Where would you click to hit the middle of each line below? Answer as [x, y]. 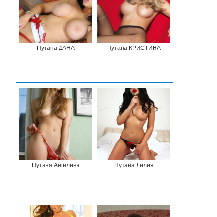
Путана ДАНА [56, 48]
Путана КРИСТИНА [134, 48]
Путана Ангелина [56, 165]
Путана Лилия [134, 165]
